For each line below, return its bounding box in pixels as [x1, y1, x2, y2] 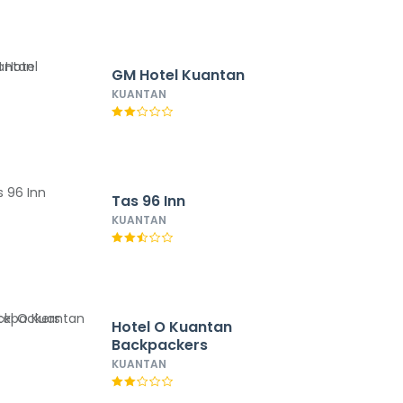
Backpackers [111, 335, 208, 355]
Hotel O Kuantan [111, 317, 232, 337]
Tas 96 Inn [111, 191, 185, 211]
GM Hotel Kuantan [111, 65, 245, 85]
